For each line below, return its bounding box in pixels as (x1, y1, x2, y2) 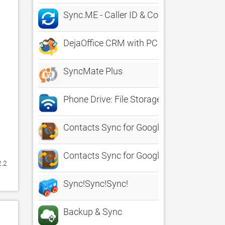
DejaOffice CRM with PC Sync (63, 38, 179, 48)
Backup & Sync (63, 206, 122, 217)
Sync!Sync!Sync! (63, 178, 128, 189)
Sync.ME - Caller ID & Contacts (63, 10, 183, 20)
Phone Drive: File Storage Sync (63, 94, 183, 104)
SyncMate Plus (63, 66, 123, 76)
